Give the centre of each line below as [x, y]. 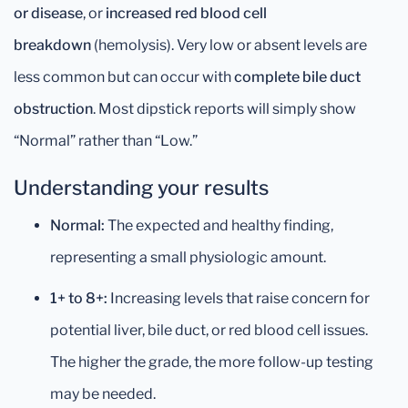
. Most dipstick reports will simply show [224, 109]
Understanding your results [141, 188]
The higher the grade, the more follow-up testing [212, 362]
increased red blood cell [186, 13]
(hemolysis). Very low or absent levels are [229, 45]
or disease [48, 13]
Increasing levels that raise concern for [239, 298]
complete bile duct [297, 77]
